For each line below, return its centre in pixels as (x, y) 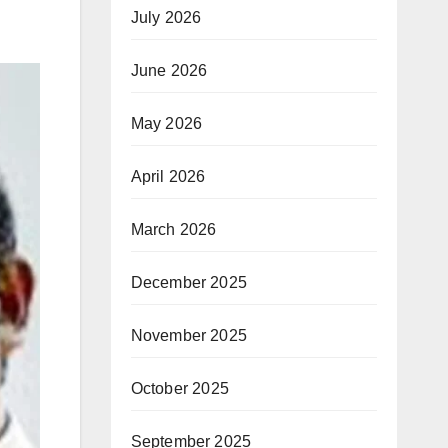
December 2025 (189, 282)
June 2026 (169, 70)
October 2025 (179, 388)
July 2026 (166, 17)
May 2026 (166, 123)
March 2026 (173, 229)
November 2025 (189, 335)
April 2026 (168, 176)
